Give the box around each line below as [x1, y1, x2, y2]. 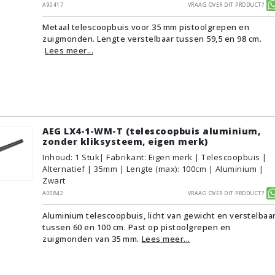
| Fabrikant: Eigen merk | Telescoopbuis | [99, 152, 267, 163]
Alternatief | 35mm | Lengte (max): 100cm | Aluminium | [42, 163, 263, 174]
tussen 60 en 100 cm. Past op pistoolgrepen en [42, 221, 231, 233]
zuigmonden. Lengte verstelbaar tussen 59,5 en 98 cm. [42, 33, 261, 44]
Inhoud [42, 152, 71, 163]
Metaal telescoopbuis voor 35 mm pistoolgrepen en [42, 21, 249, 33]
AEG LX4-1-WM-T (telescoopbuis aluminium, [42, 125, 260, 137]
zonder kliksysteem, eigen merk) [42, 136, 208, 147]
